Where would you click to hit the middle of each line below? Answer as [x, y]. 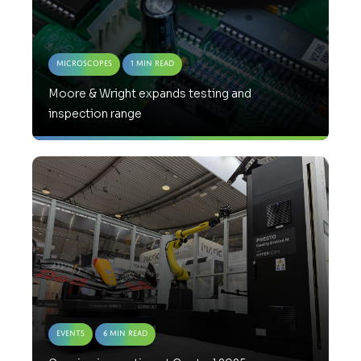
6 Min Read [125, 334]
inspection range [95, 114]
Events [71, 334]
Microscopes [84, 64]
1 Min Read [152, 64]
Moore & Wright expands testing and [150, 94]
